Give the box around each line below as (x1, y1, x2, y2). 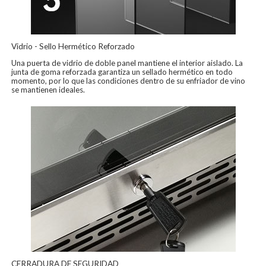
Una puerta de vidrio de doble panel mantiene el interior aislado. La (11, 58, 243, 68)
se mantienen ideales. (11, 84, 85, 94)
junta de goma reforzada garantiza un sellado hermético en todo (11, 66, 233, 77)
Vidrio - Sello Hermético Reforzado (11, 41, 135, 51)
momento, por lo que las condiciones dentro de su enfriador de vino (11, 75, 246, 85)
